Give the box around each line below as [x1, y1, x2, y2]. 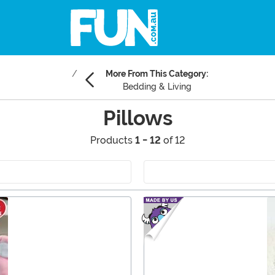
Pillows [103, 106, 172, 131]
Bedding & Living [122, 82, 192, 92]
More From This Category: [106, 69, 208, 79]
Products [90, 134, 135, 147]
